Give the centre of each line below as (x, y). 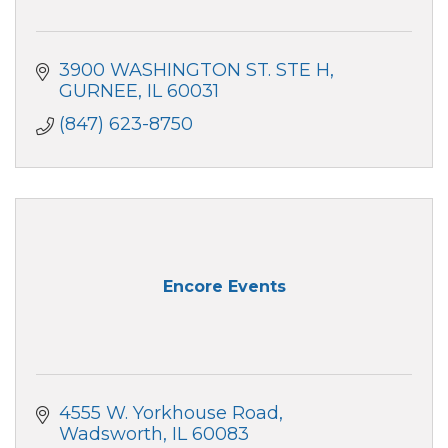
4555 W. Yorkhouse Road (168, 412)
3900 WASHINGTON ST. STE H (194, 69)
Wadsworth (110, 433)
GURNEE (98, 90)
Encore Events (224, 287)
